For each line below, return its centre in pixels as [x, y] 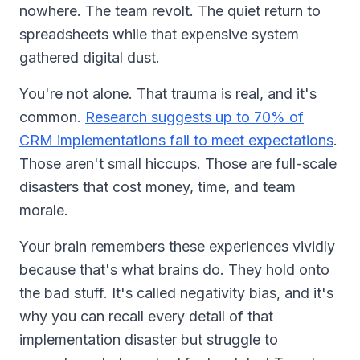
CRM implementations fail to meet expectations [176, 140]
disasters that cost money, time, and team [157, 186]
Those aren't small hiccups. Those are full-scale [178, 163]
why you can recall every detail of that [146, 316]
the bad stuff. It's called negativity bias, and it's [176, 292]
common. [52, 117]
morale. [44, 210]
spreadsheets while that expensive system [159, 34]
